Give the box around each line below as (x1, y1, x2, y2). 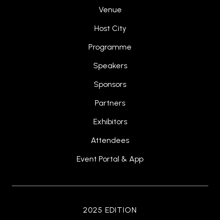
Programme (88, 42, 132, 52)
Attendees (91, 136, 129, 145)
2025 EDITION (83, 205, 137, 215)
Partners (95, 98, 125, 108)
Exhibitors (93, 117, 127, 127)
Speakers (93, 61, 127, 71)
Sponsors (94, 80, 126, 89)
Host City (94, 24, 126, 33)
